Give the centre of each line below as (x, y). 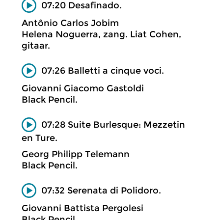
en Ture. (40, 138)
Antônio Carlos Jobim (70, 23)
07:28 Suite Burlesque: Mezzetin (113, 124)
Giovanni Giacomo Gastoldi (83, 88)
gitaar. (36, 46)
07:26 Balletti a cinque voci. (103, 70)
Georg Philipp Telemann (76, 154)
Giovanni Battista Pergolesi (82, 208)
